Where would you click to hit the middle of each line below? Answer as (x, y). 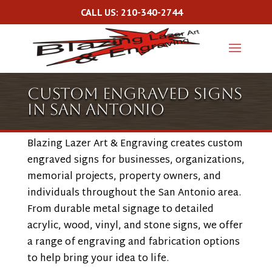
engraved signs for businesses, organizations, (136, 161)
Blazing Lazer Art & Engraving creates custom (135, 144)
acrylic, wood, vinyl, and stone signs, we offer (135, 226)
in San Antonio (96, 109)
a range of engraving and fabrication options (133, 243)
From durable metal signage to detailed (120, 210)
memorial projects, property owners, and (124, 177)
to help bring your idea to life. (98, 259)
